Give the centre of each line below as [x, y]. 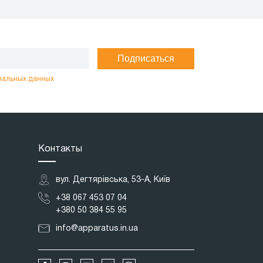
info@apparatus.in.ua [97, 229]
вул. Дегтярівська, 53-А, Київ [113, 180]
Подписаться [146, 58]
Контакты [60, 149]
